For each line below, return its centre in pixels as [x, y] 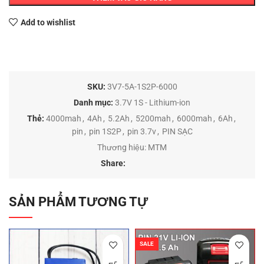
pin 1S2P [105, 132]
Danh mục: [93, 103]
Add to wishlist [48, 22]
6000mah [194, 119]
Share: [113, 164]
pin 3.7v [141, 132]
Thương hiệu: [123, 148]
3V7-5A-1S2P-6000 [142, 87]
